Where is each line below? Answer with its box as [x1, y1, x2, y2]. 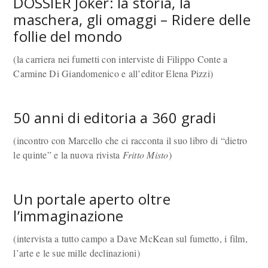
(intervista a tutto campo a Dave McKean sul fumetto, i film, [13, 232, 248, 245]
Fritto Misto [122, 148, 169, 161]
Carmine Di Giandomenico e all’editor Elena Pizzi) [13, 67, 214, 80]
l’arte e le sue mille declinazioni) [13, 246, 140, 259]
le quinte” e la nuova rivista [13, 148, 123, 161]
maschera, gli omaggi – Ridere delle [13, 10, 251, 29]
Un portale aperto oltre [13, 189, 170, 209]
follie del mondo [13, 26, 123, 46]
